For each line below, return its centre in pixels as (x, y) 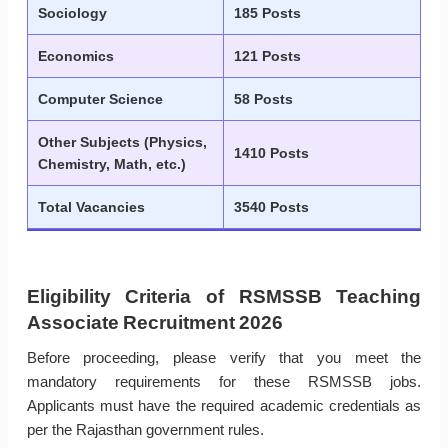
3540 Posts (271, 207)
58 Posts (263, 99)
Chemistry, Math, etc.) (112, 164)
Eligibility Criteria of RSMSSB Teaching (224, 297)
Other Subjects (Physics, (122, 142)
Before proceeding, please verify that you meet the (224, 358)
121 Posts (267, 56)
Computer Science (100, 99)
